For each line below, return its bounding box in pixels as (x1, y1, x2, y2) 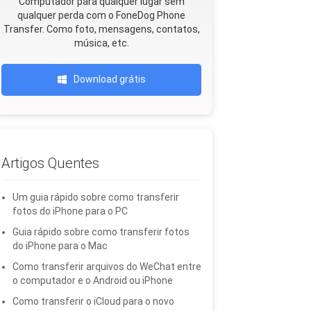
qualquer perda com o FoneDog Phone (17, 10, 185, 21)
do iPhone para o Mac (12, 240, 108, 251)
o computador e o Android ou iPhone (12, 275, 173, 286)
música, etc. (74, 37, 129, 49)
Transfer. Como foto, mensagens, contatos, (3, 24, 200, 35)
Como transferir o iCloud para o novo (12, 296, 174, 307)
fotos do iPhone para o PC (12, 205, 128, 217)
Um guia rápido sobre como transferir (12, 192, 179, 203)
